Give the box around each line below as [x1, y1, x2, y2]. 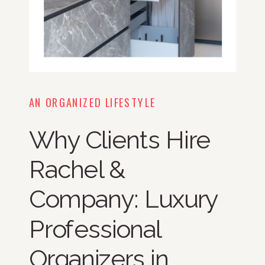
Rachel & [29, 154, 124, 184]
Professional [29, 214, 161, 244]
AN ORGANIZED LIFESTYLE [29, 93, 156, 111]
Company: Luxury [29, 185, 217, 214]
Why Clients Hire [29, 125, 211, 154]
